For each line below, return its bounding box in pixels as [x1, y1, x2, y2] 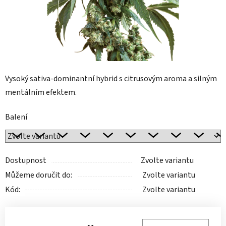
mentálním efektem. [5, 87, 77, 98]
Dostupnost [5, 155, 46, 166]
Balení [5, 111, 27, 123]
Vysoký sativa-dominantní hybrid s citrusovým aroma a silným [5, 73, 217, 85]
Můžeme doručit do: [5, 169, 72, 181]
